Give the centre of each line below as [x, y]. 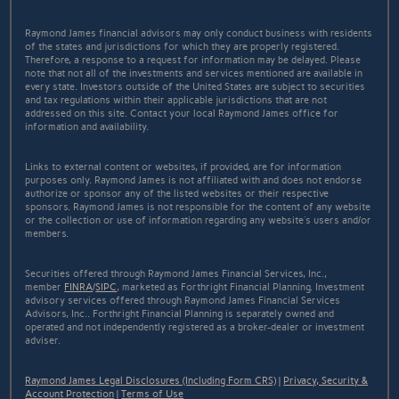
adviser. [43, 340]
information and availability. [87, 126]
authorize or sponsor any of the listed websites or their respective [177, 193]
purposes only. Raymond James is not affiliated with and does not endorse [194, 180]
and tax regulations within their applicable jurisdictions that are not [176, 100]
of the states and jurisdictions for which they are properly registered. [183, 46]
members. [47, 233]
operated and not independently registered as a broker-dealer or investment [195, 327]
